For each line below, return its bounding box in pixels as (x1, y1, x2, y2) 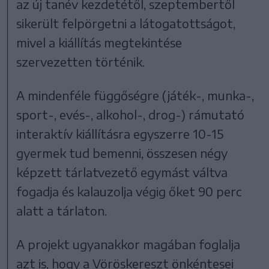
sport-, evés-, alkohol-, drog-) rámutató (16, 106, 245, 122)
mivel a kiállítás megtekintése (16, 34, 183, 50)
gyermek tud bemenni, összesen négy (16, 145, 228, 160)
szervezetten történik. (16, 53, 145, 69)
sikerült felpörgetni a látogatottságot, (16, 15, 236, 31)
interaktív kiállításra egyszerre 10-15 (16, 125, 224, 141)
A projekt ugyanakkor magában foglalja (16, 236, 241, 252)
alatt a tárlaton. (16, 202, 107, 218)
